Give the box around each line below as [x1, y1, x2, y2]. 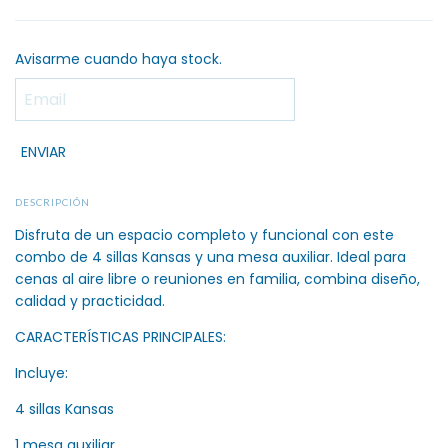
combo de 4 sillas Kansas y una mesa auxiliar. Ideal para [15, 247, 406, 268]
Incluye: [15, 363, 68, 384]
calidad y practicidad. [15, 291, 165, 312]
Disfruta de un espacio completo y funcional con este [15, 225, 394, 246]
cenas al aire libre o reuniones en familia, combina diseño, [15, 269, 420, 290]
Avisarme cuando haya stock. [15, 48, 222, 69]
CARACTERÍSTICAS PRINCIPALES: [15, 327, 226, 348]
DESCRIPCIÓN [15, 195, 90, 208]
